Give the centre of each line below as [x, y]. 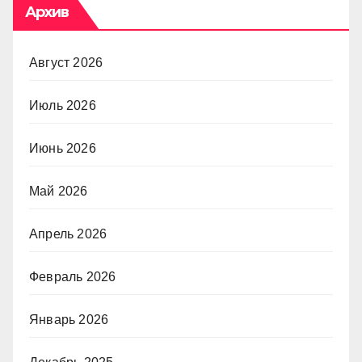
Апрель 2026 [68, 234]
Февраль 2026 [73, 276]
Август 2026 [66, 62]
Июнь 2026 [63, 148]
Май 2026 [59, 191]
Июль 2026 [63, 105]
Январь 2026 [69, 319]
